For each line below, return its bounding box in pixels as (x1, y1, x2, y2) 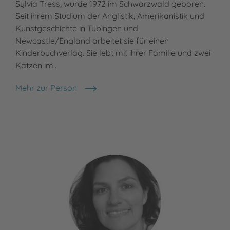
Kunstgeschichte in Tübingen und (15, 23, 138, 34)
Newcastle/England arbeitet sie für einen (15, 35, 169, 46)
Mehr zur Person (15, 83, 77, 93)
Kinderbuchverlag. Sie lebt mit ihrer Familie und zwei (15, 48, 210, 59)
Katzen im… (15, 60, 58, 71)
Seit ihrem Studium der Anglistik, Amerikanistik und (15, 11, 204, 22)
